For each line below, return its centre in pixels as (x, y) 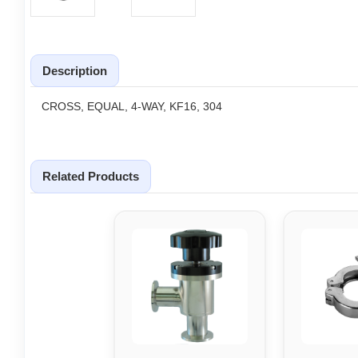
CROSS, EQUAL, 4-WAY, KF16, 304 (132, 107)
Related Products (91, 177)
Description (75, 70)
